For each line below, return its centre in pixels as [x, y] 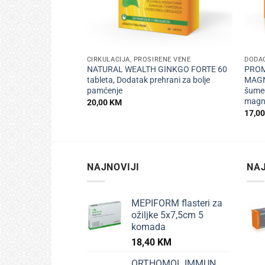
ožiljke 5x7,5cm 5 [167, 215]
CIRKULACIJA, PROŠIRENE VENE [139, 59]
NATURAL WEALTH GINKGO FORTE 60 [157, 70]
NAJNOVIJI [114, 167]
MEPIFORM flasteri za [177, 203]
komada [148, 227]
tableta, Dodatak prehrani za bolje [148, 80]
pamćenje [104, 91]
